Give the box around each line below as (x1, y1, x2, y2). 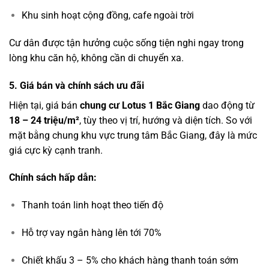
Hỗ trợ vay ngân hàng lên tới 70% (21, 226, 162, 238)
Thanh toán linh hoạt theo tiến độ (21, 199, 163, 211)
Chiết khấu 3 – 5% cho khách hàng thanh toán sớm (21, 254, 238, 266)
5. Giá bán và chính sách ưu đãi (9, 79, 144, 91)
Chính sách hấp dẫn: (9, 172, 97, 184)
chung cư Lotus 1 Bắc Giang (80, 99, 200, 111)
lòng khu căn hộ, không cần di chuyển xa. (9, 52, 184, 64)
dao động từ (200, 99, 255, 111)
